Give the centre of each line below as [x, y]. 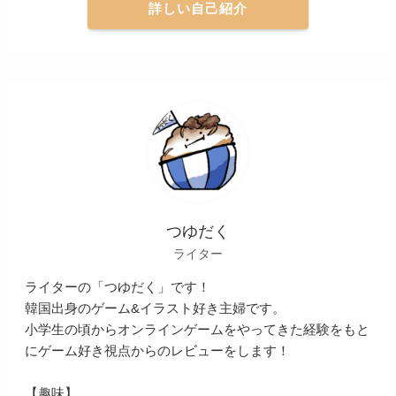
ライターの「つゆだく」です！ [118, 287]
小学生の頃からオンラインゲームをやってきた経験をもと [198, 330]
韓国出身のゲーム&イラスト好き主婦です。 [156, 308]
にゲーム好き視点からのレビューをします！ [158, 351]
